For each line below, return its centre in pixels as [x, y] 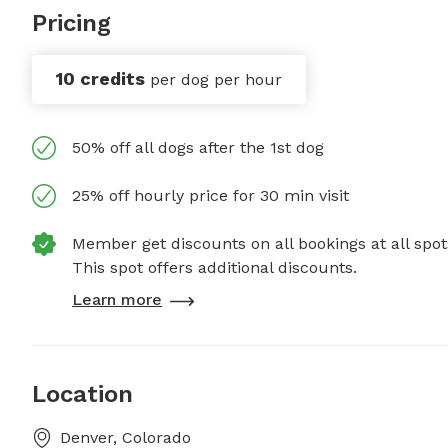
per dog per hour [216, 79]
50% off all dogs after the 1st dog [198, 147]
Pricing [71, 23]
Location [82, 394]
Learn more [117, 299]
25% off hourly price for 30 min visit [210, 195]
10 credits [100, 78]
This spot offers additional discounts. [214, 267]
